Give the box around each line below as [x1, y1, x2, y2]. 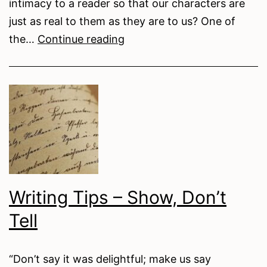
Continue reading [38, 32, 125, 45]
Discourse [124, 121, 173, 134]
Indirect [124, 103, 163, 116]
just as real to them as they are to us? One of [9, 14, 235, 27]
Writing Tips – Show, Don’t [9, 186, 226, 208]
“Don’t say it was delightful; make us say [9, 252, 211, 265]
